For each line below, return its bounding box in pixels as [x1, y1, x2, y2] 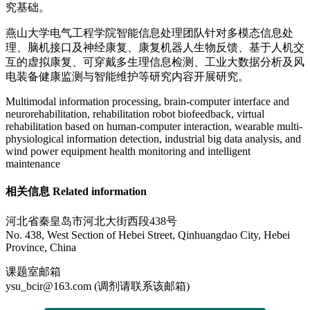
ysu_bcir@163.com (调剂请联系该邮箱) [6, 280, 190, 292]
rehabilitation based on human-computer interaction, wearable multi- [6, 120, 302, 133]
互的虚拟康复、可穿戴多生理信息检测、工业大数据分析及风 [6, 56, 304, 69]
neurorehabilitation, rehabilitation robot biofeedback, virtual [6, 108, 264, 120]
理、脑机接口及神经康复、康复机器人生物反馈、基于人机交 [6, 42, 304, 54]
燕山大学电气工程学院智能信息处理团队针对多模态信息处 [6, 27, 293, 39]
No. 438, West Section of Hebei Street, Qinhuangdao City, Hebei [6, 228, 290, 241]
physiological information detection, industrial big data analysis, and [6, 133, 301, 145]
